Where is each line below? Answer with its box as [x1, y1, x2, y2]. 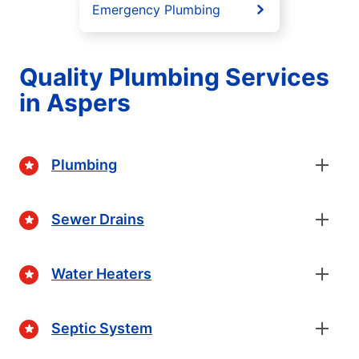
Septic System [51, 320, 152, 337]
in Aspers [19, 87, 131, 117]
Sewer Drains [51, 211, 144, 228]
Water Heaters [51, 265, 151, 283]
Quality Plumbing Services [19, 62, 329, 91]
